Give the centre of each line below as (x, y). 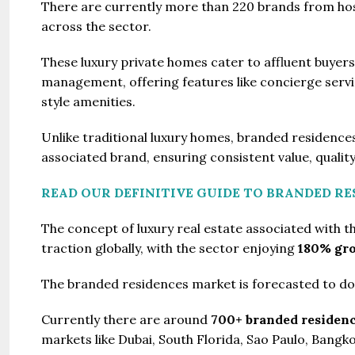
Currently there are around (126, 319)
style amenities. (88, 101)
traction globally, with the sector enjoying (168, 248)
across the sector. (96, 26)
